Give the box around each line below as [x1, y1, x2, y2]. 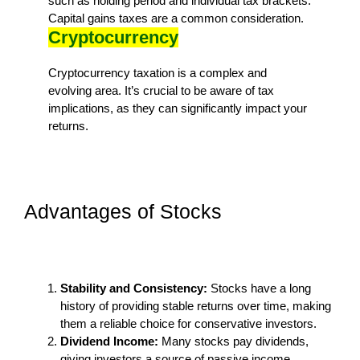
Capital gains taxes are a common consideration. [48, 10, 304, 25]
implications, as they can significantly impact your [48, 100, 307, 115]
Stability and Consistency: [60, 280, 207, 295]
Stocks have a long [207, 280, 311, 295]
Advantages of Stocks [24, 199, 222, 223]
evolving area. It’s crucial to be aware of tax [48, 83, 274, 97]
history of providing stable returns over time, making [60, 298, 331, 313]
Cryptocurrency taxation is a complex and [48, 65, 267, 80]
